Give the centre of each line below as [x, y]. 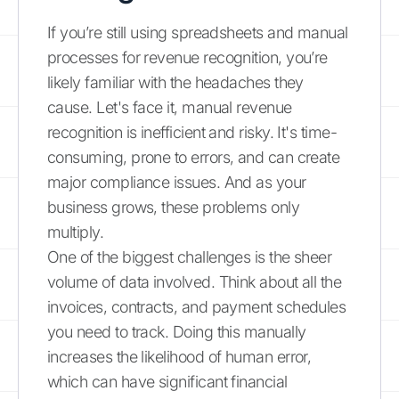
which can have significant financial [167, 381]
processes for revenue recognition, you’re [187, 57]
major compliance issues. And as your [177, 182]
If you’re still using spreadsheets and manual [198, 32]
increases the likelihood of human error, [179, 356]
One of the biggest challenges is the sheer [190, 256]
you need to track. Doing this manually [177, 331]
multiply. [76, 232]
